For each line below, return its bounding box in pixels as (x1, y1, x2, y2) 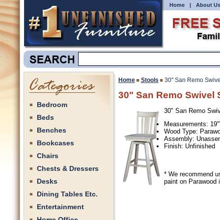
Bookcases (36, 139, 74, 147)
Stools (140, 77, 159, 83)
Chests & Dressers (36, 165, 99, 172)
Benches (36, 126, 66, 134)
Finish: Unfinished (164, 142, 215, 150)
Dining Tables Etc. (36, 190, 98, 198)
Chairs (36, 152, 58, 160)
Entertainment (36, 203, 84, 211)
